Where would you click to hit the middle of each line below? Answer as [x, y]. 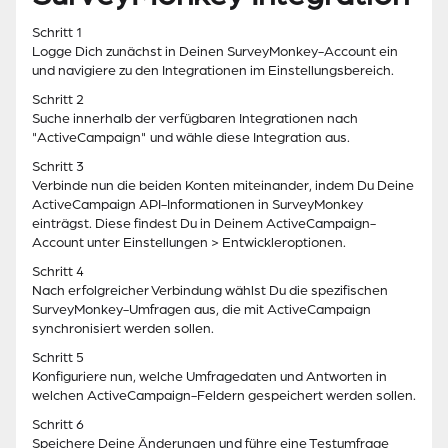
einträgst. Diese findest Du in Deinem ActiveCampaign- [204, 224]
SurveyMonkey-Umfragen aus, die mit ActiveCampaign [201, 310]
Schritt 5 [58, 358]
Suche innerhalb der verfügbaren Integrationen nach [195, 119]
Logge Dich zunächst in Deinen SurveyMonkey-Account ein [215, 52]
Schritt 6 [58, 425]
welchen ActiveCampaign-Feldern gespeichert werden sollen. [224, 396]
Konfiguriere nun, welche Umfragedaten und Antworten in [209, 377]
